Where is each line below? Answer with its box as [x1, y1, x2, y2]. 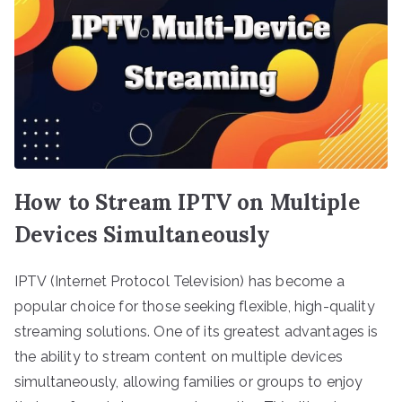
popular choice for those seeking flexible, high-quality [14, 297, 375, 315]
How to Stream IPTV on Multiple [14, 188, 360, 216]
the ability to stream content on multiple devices [14, 347, 343, 365]
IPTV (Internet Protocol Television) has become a [14, 272, 345, 290]
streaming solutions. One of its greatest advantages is [14, 322, 379, 340]
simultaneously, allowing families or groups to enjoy [14, 372, 363, 390]
